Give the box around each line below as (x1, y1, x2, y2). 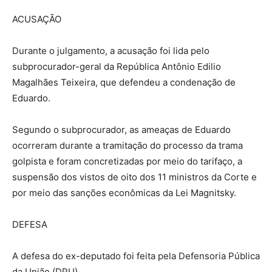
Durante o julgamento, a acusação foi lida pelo (12, 44, 209, 56)
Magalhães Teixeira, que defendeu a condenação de (12, 76, 236, 88)
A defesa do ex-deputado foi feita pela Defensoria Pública (12, 250, 260, 262)
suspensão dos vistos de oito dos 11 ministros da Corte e (12, 171, 257, 183)
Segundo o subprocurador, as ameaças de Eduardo (12, 123, 231, 135)
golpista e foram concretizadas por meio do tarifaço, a (12, 155, 242, 167)
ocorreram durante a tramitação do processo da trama (12, 139, 243, 151)
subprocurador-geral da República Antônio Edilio (12, 60, 221, 72)
